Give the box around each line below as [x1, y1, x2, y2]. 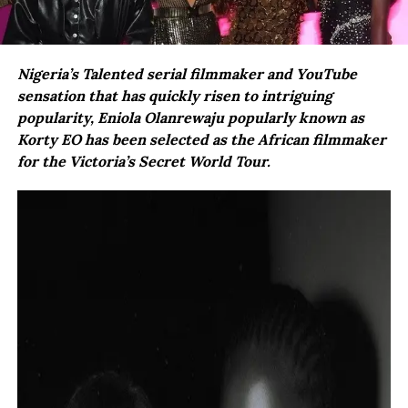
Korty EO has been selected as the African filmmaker [16, 129, 386, 148]
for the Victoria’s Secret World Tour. [16, 151, 270, 170]
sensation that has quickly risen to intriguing [16, 86, 332, 105]
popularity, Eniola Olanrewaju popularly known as [16, 107, 364, 127]
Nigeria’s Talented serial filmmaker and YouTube [16, 64, 357, 83]
